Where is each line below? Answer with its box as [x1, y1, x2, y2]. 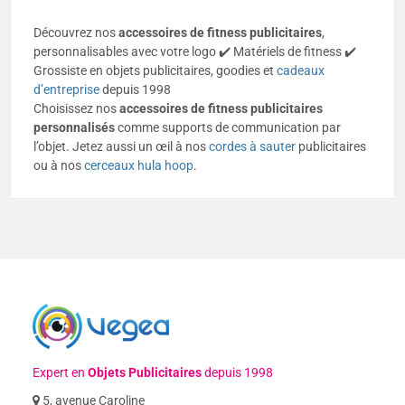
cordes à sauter [209, 138, 297, 154]
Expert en [33, 364, 89, 380]
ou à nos [33, 157, 85, 173]
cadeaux [277, 62, 325, 78]
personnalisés [33, 119, 116, 135]
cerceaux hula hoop [84, 157, 194, 173]
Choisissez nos [33, 100, 120, 116]
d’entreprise [33, 81, 100, 97]
